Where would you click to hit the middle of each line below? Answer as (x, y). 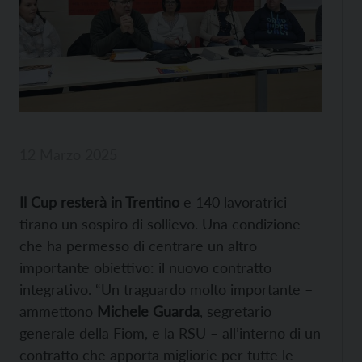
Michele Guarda (148, 311)
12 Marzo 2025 (68, 154)
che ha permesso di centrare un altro (138, 245)
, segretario (236, 311)
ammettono (58, 311)
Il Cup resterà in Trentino (99, 202)
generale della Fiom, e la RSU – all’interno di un (170, 333)
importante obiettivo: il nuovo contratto (145, 267)
